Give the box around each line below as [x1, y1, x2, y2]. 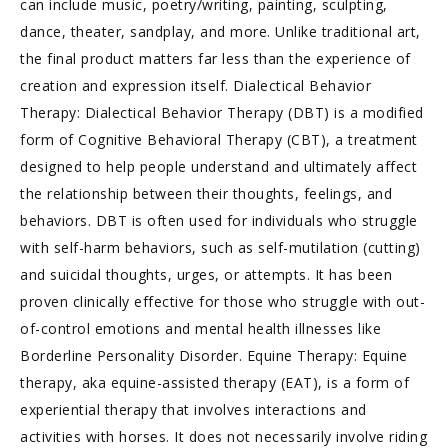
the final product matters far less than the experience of [20, 49, 411, 68]
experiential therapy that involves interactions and [20, 400, 367, 419]
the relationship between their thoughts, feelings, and [20, 184, 392, 203]
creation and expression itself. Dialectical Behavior [20, 76, 371, 95]
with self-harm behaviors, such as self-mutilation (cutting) [20, 238, 421, 257]
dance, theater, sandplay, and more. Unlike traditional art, [20, 22, 421, 41]
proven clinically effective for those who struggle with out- [20, 292, 425, 311]
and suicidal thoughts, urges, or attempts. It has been [20, 265, 392, 284]
